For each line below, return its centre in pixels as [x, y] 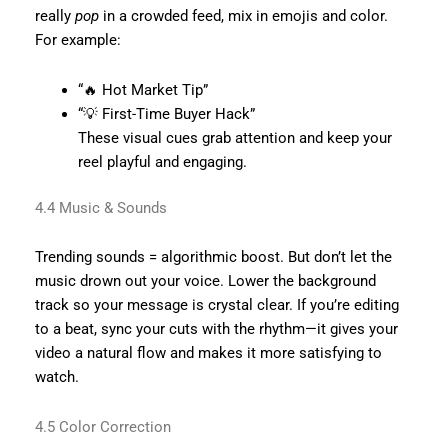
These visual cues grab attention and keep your [235, 137]
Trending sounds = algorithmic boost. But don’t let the [213, 257]
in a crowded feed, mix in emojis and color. [243, 16]
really [54, 16]
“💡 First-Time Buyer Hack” [167, 113]
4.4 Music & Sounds [100, 207]
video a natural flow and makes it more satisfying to [208, 353]
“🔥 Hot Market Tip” [143, 89]
